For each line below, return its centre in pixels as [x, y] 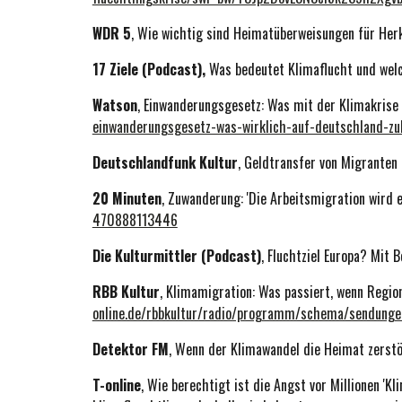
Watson [114, 105]
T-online [116, 385]
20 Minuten [127, 198]
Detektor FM [130, 349]
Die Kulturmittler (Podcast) [176, 256]
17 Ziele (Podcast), [149, 69]
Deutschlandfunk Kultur [165, 162]
